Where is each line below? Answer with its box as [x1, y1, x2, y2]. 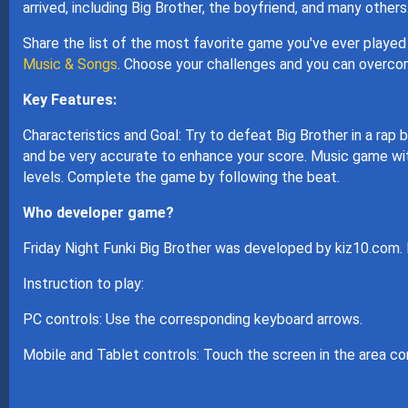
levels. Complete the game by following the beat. [22, 168, 340, 186]
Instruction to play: [22, 275, 144, 292]
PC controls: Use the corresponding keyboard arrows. [22, 311, 362, 328]
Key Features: [22, 91, 117, 108]
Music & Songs [22, 56, 117, 73]
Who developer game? [22, 204, 174, 221]
